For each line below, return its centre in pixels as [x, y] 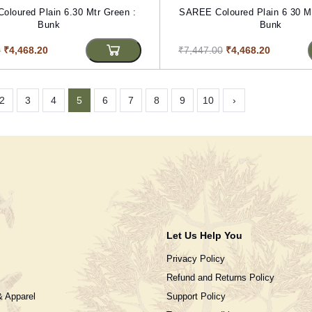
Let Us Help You [204, 235]
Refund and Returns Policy [220, 277]
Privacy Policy [195, 258]
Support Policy [196, 296]
